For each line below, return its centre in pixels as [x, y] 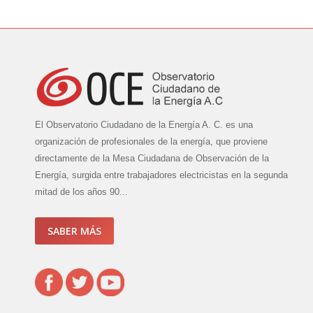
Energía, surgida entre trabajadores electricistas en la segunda [161, 175]
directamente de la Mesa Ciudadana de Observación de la [152, 159]
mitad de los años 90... [81, 192]
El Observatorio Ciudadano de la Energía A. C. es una [144, 125]
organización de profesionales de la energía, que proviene [151, 142]
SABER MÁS [74, 231]
